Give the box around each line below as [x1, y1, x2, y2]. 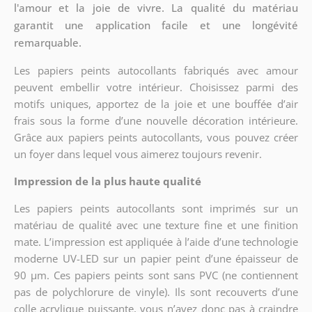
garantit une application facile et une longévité [13, 17, 299, 32]
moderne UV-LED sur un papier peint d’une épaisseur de [13, 251, 299, 265]
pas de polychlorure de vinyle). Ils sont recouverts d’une [13, 284, 299, 299]
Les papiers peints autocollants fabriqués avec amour [13, 63, 299, 77]
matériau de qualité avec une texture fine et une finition [13, 217, 299, 232]
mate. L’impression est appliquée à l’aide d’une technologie [13, 234, 299, 249]
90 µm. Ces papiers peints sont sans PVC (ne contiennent [13, 267, 299, 282]
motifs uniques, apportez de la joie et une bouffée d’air [13, 96, 299, 111]
